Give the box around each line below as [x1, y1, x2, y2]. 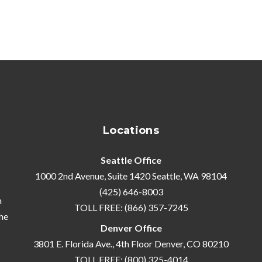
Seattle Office [101, 154, 161, 166]
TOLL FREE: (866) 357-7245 [74, 202, 188, 213]
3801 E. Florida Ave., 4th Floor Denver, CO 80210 [33, 238, 229, 249]
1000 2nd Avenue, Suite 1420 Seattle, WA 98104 [35, 170, 227, 181]
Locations [102, 124, 160, 137]
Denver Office [100, 222, 162, 233]
